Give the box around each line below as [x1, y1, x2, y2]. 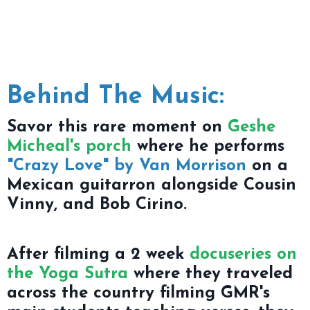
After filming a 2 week [7, 246, 190, 263]
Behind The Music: [7, 84, 224, 109]
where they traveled [128, 265, 293, 282]
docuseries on [190, 246, 297, 263]
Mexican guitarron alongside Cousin [7, 176, 296, 194]
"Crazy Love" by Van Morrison [7, 157, 246, 174]
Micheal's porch [7, 138, 131, 155]
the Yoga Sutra [7, 265, 128, 282]
